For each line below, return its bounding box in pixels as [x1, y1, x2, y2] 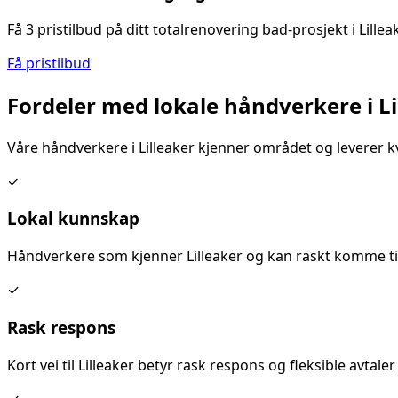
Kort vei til [7, 354, 78, 375]
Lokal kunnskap [7, 207, 139, 230]
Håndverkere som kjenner [7, 246, 187, 267]
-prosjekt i [288, 19, 359, 39]
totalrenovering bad [153, 19, 288, 39]
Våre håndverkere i [7, 137, 139, 157]
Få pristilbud [7, 52, 91, 73]
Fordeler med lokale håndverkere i [7, 90, 378, 120]
